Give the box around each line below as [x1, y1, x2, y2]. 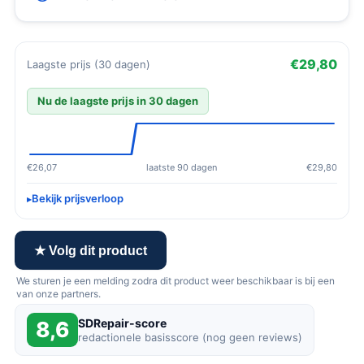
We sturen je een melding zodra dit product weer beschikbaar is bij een [16, 275, 335, 287]
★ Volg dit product [34, 243, 147, 258]
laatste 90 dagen [146, 162, 217, 173]
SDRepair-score [78, 316, 167, 330]
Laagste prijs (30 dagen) [27, 57, 150, 71]
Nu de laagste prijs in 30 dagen [37, 94, 198, 107]
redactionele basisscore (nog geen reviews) [78, 331, 302, 344]
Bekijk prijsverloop [32, 192, 123, 205]
